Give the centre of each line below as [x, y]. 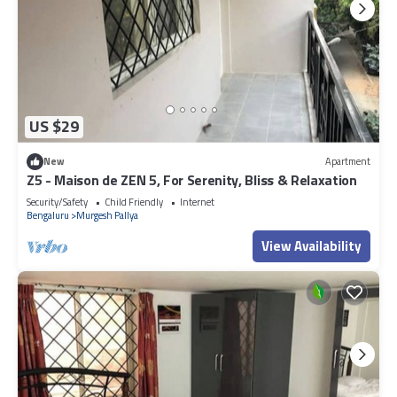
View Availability [311, 245]
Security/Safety [57, 202]
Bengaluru [48, 215]
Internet [197, 202]
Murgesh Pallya [107, 215]
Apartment [348, 162]
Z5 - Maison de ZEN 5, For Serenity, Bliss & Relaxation [192, 179]
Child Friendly [134, 202]
